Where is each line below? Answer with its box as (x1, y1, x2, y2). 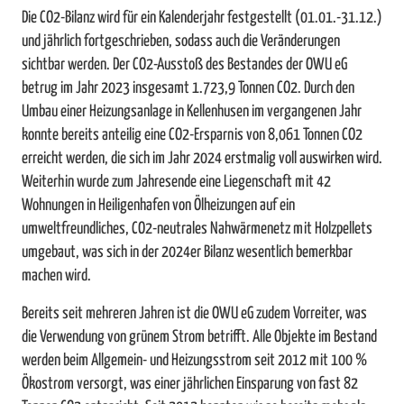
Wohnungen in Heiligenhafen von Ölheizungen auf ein (22, 197, 295, 215)
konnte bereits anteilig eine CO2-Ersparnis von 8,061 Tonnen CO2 (22, 127, 363, 144)
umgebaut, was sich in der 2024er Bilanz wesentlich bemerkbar (22, 244, 353, 262)
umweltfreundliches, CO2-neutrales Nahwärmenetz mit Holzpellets (22, 221, 372, 238)
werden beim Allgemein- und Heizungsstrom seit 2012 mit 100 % (22, 353, 367, 370)
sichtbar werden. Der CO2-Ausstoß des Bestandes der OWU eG (22, 57, 347, 74)
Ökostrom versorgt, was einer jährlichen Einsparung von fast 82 (22, 376, 358, 393)
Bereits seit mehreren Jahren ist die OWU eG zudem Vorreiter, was (22, 306, 367, 323)
